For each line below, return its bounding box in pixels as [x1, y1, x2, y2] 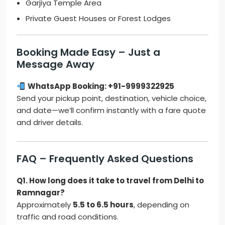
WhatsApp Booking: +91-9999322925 [27, 81, 174, 92]
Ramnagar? [17, 187, 65, 198]
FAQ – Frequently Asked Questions [17, 152, 194, 166]
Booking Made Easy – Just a [17, 45, 161, 60]
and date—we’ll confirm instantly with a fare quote [17, 105, 206, 116]
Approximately [17, 199, 73, 210]
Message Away [17, 57, 95, 72]
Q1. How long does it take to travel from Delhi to [17, 175, 204, 186]
